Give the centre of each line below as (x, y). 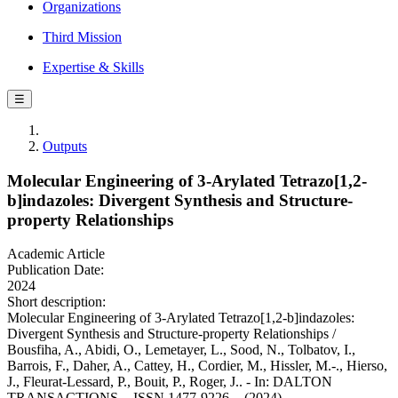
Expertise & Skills (93, 67)
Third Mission (82, 37)
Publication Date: (56, 270)
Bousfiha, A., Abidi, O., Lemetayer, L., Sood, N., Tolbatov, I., (181, 350)
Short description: (56, 302)
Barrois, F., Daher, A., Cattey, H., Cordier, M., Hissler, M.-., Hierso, (197, 366)
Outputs (65, 146)
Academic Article (56, 254)
